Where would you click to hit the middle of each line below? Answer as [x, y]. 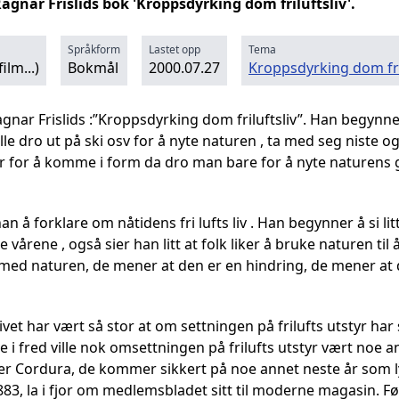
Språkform [94, 49]
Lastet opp [175, 49]
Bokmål [93, 68]
